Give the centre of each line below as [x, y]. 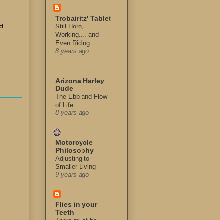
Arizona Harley [80, 81]
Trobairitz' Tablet [83, 18]
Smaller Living [76, 167]
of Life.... [68, 105]
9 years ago [72, 175]
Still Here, [69, 27]
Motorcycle [74, 143]
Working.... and [77, 35]
